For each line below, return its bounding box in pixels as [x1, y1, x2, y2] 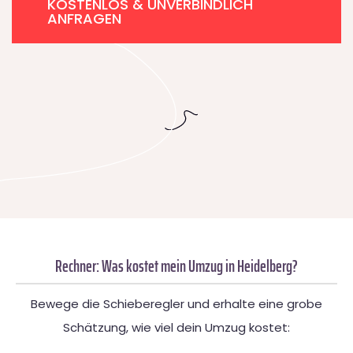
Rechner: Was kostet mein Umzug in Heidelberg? [55, 253, 298, 280]
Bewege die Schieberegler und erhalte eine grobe [31, 295, 322, 313]
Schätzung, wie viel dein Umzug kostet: [63, 319, 290, 336]
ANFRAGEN [47, 9, 121, 29]
